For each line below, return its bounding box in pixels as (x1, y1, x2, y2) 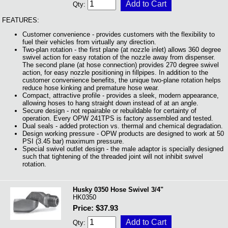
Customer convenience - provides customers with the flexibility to (22, 31, 215, 39)
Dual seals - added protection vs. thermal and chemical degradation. (22, 122, 223, 130)
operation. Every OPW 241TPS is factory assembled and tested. (22, 115, 213, 123)
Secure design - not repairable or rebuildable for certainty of (22, 107, 196, 115)
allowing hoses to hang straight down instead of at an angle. (22, 99, 198, 107)
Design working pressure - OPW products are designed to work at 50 (22, 130, 224, 138)
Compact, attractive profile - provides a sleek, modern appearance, (22, 92, 219, 100)
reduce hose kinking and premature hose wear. (22, 84, 159, 92)
